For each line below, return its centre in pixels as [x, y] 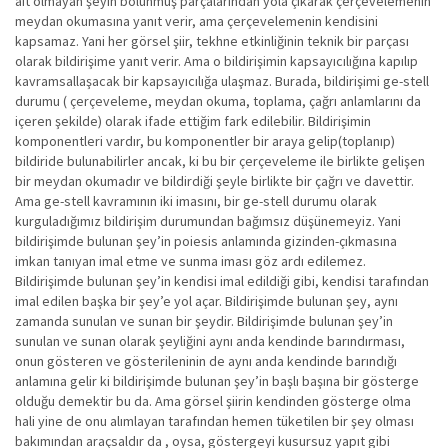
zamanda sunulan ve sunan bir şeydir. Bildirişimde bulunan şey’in [204, 321]
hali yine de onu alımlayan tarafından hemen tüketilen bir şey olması [214, 421]
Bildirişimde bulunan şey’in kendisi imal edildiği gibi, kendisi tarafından [222, 281]
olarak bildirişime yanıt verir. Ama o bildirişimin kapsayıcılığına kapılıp [216, 61]
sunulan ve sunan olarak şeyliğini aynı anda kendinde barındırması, [210, 341]
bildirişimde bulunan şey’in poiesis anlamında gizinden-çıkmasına [206, 241]
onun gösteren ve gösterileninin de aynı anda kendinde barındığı [206, 361]
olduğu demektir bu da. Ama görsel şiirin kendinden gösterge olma [213, 401]
